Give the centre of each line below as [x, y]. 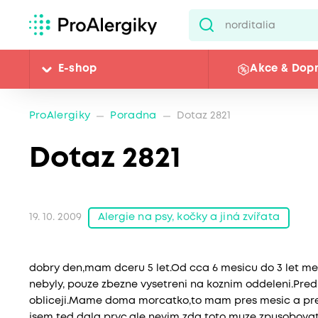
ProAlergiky [60, 116]
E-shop [77, 69]
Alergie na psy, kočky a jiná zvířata [188, 217]
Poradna [133, 116]
